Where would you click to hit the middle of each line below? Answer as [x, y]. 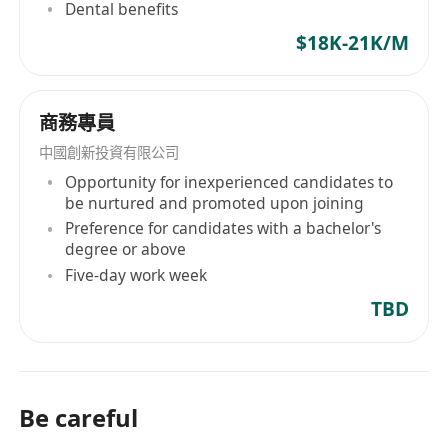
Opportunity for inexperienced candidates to [229, 181]
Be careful [79, 417]
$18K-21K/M [352, 42]
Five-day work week [136, 275]
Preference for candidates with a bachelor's [223, 228]
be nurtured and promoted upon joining [215, 202]
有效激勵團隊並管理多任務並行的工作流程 [218, 108]
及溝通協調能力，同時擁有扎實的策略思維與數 [236, 24]
